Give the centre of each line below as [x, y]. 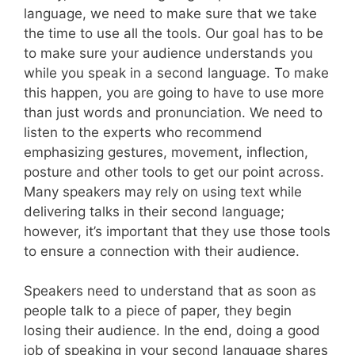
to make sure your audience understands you [168, 53]
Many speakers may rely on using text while [163, 191]
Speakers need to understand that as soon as [170, 291]
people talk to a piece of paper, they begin [158, 311]
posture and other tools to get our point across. [174, 172]
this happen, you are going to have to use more [174, 92]
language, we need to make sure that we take [170, 13]
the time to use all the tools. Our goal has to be [174, 33]
